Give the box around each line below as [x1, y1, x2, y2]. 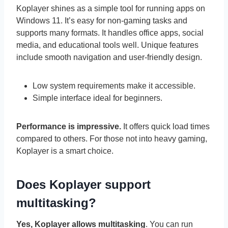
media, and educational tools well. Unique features [16, 40, 198, 49]
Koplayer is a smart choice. [16, 146, 113, 155]
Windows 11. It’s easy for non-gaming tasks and [16, 16, 187, 25]
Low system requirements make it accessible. [33, 81, 195, 90]
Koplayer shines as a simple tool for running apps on [16, 4, 205, 13]
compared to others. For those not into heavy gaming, [16, 134, 207, 143]
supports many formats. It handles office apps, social [16, 28, 204, 37]
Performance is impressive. [16, 122, 121, 131]
